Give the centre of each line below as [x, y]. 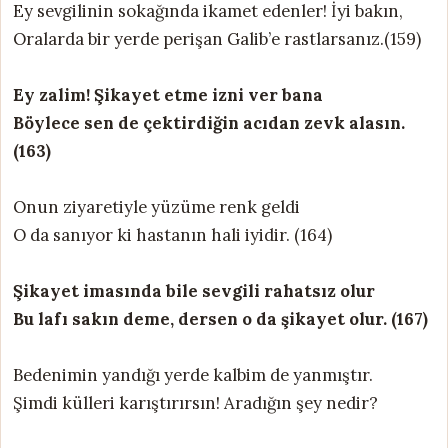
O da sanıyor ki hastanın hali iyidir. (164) [172, 234]
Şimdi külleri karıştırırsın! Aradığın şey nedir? [195, 402]
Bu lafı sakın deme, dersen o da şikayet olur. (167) [220, 318]
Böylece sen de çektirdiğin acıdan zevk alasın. [209, 122]
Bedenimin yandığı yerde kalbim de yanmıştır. [193, 374]
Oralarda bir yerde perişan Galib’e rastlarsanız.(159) [217, 38]
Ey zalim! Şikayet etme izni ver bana [168, 94]
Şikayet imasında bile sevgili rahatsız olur [194, 290]
